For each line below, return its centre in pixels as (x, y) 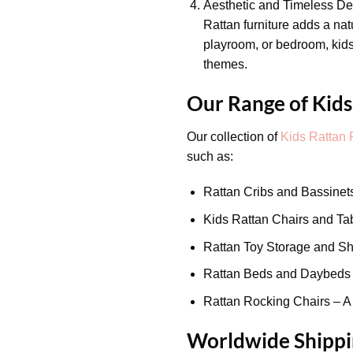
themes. (225, 64)
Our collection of (234, 136)
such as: (210, 156)
